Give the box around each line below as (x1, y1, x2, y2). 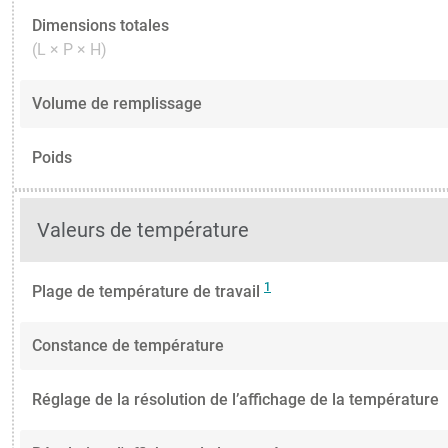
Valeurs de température (37, 218, 250, 243)
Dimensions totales (32, 16, 169, 36)
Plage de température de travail (32, 282, 264, 302)
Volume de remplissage (32, 94, 202, 114)
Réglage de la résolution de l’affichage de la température (32, 390, 439, 410)
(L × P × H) (32, 40, 107, 60)
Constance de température (32, 336, 224, 356)
